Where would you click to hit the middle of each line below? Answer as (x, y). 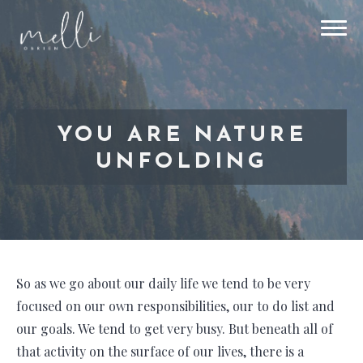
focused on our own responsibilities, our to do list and (175, 305)
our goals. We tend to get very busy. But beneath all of (175, 328)
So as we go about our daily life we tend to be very (163, 283)
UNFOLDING (181, 163)
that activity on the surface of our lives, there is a (160, 351)
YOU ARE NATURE (181, 136)
